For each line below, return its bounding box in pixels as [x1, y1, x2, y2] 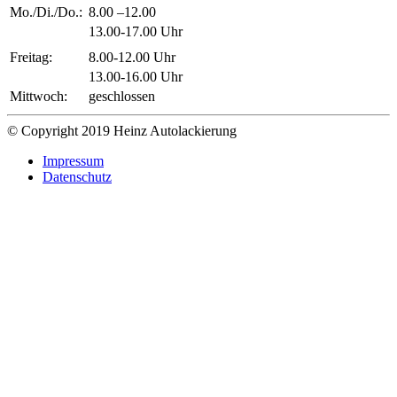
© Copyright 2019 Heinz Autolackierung [7, 123, 237, 138]
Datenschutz [43, 169, 112, 184]
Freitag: [10, 50, 52, 65]
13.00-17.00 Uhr [89, 24, 183, 39]
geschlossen [89, 89, 155, 104]
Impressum [43, 153, 104, 168]
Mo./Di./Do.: [10, 4, 82, 19]
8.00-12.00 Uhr [89, 50, 175, 65]
